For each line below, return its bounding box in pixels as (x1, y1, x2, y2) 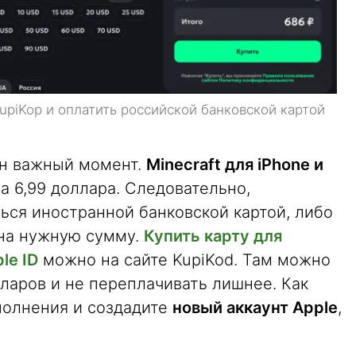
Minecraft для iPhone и (146, 154, 323, 174)
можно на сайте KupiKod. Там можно (38, 250, 331, 269)
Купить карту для (144, 226, 282, 246)
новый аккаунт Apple (172, 297, 338, 317)
